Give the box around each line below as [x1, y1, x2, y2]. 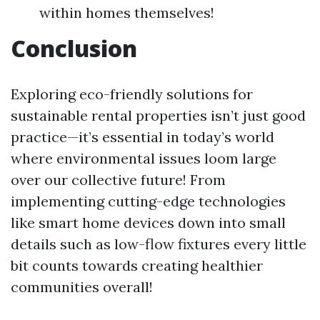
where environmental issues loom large [11, 149, 276, 167]
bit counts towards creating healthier [11, 256, 263, 274]
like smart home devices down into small [11, 214, 286, 231]
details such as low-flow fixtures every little [11, 235, 306, 253]
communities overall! [11, 278, 153, 296]
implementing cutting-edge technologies [11, 192, 286, 210]
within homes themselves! [39, 4, 214, 21]
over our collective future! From [11, 171, 226, 189]
